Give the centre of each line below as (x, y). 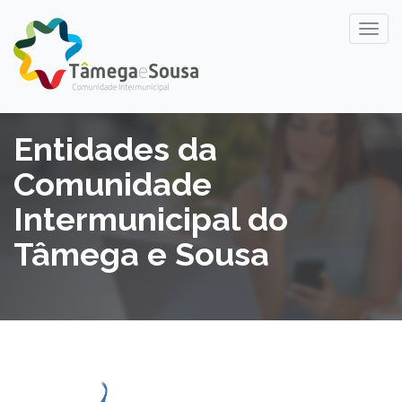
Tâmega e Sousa (141, 254)
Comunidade (113, 184)
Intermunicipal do (151, 219)
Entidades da (115, 149)
